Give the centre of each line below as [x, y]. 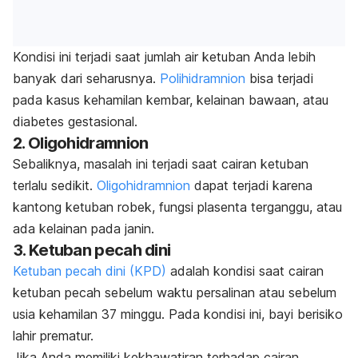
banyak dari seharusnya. [86, 79]
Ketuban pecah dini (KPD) [89, 271]
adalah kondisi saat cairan [245, 271]
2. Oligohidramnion [81, 143]
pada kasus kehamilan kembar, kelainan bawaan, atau [171, 100]
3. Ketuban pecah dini [92, 251]
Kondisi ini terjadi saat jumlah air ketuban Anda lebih [164, 57]
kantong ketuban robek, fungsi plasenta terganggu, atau [177, 207]
